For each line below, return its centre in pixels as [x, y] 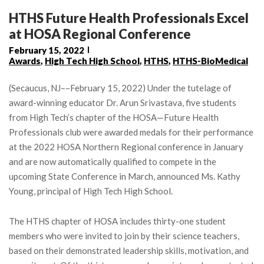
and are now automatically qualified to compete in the [113, 161]
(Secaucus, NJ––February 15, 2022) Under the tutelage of [120, 88]
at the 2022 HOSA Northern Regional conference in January [126, 146]
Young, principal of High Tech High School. [91, 191]
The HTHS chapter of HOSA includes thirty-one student [117, 221]
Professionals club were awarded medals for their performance [131, 132]
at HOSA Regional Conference [100, 34]
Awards [25, 60]
